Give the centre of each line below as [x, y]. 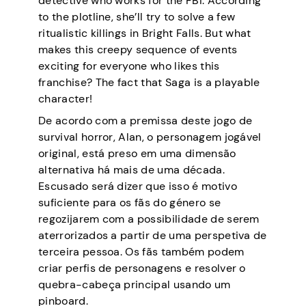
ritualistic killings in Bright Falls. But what [145, 33]
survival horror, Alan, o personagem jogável [150, 137]
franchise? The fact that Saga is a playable [149, 82]
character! [66, 98]
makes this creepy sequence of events [138, 49]
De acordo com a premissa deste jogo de [145, 120]
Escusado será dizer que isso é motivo [138, 186]
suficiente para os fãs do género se [130, 202]
